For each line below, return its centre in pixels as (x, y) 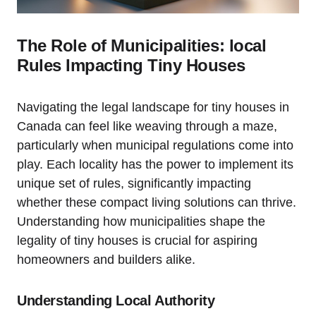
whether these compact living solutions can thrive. (157, 202)
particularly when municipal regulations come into (155, 145)
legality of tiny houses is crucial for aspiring (137, 240)
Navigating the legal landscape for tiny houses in (153, 107)
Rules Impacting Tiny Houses (131, 65)
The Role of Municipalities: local (142, 45)
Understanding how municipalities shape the (141, 221)
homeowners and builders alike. (106, 259)
